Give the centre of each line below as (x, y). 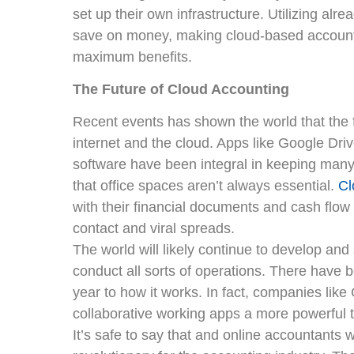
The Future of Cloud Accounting (181, 89)
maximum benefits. (132, 56)
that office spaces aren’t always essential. (205, 186)
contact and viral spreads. (154, 229)
